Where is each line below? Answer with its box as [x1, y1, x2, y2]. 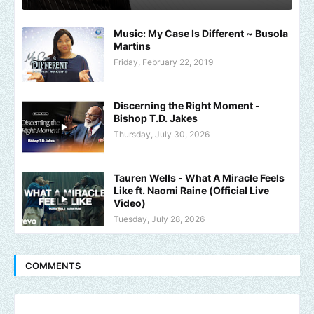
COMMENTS [25, 259, 81, 271]
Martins [114, 40, 151, 53]
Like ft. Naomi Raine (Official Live [114, 184, 269, 197]
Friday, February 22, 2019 [114, 57, 213, 68]
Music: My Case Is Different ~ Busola [114, 27, 288, 40]
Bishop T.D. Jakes [114, 112, 198, 125]
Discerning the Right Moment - [114, 100, 260, 112]
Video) [114, 197, 146, 210]
